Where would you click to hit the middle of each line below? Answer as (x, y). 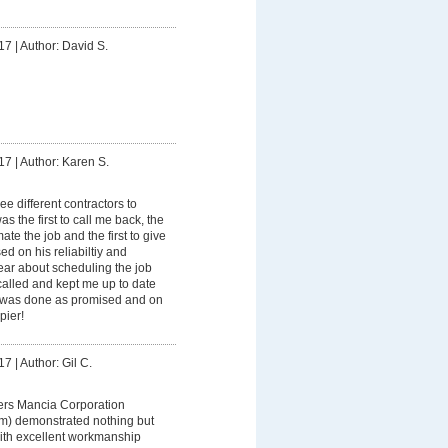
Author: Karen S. (64, 161)
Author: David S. (63, 45)
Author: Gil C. (55, 362)
